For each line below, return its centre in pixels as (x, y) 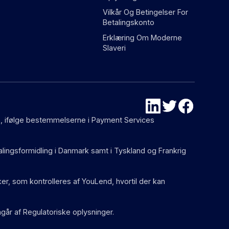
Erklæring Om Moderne (143, 38)
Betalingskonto (129, 22)
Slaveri (114, 48)
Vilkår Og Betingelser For (146, 12)
